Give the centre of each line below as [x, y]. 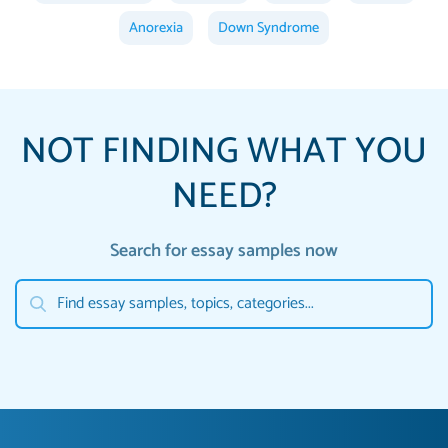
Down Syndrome [268, 27]
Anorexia [156, 27]
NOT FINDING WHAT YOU [224, 151]
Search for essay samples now [224, 250]
